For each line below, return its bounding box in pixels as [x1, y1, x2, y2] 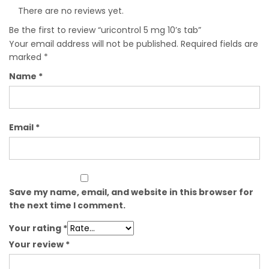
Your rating [9, 222, 63, 234]
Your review [9, 238, 65, 250]
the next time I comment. [9, 199, 125, 211]
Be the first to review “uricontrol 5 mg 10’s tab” [9, 23, 201, 36]
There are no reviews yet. [18, 4, 124, 17]
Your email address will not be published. [9, 37, 178, 50]
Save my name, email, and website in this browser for [9, 186, 253, 198]
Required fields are [181, 37, 258, 50]
